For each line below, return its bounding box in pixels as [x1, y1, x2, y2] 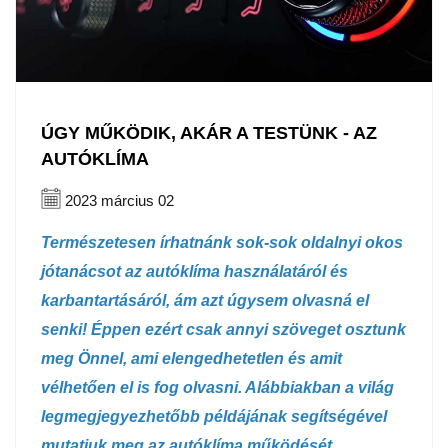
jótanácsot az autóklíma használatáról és [41, 263, 348, 281]
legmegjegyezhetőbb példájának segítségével [41, 408, 387, 426]
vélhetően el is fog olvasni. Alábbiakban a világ [41, 379, 394, 397]
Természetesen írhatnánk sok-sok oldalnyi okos [41, 234, 403, 252]
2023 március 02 [61, 192, 174, 210]
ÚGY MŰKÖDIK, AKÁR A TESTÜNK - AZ [41, 123, 377, 144]
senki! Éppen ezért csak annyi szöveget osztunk [41, 321, 406, 339]
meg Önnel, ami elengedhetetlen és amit [41, 350, 342, 368]
